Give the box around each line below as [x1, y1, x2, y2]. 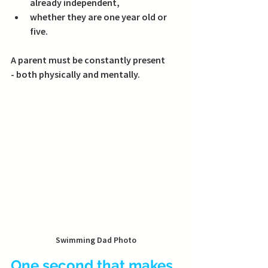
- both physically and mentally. [11, 68, 140, 81]
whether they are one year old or [30, 11, 169, 23]
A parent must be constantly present [11, 54, 167, 66]
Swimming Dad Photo [55, 234, 136, 246]
